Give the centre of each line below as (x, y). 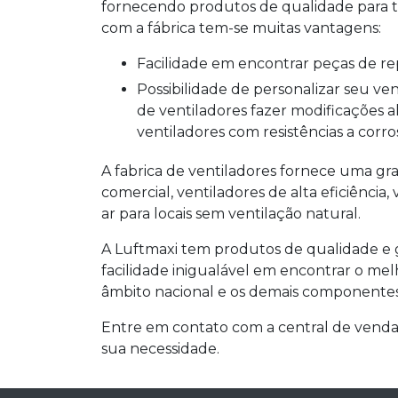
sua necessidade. (160, 349)
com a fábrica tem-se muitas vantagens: (241, 28)
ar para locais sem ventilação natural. (231, 214)
